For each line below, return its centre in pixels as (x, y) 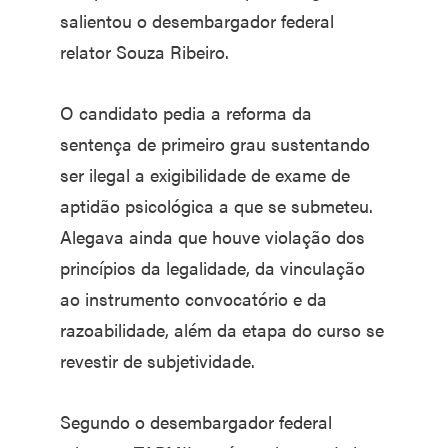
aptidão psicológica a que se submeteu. (216, 205)
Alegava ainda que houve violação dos (212, 236)
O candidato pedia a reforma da (186, 112)
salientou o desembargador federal (197, 20)
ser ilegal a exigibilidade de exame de (205, 174)
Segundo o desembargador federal (196, 421)
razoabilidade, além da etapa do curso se (222, 329)
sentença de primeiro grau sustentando (215, 143)
